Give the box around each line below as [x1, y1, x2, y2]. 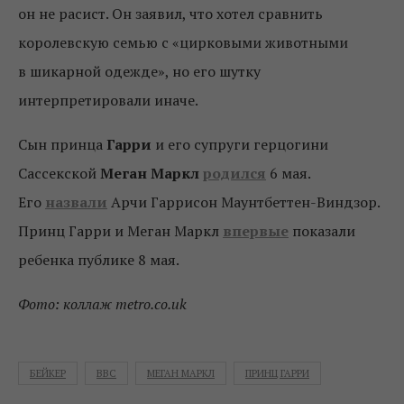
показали [289, 221, 355, 242]
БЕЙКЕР [30, 367, 66, 381]
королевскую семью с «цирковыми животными [18, 32, 348, 53]
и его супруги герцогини [151, 134, 328, 155]
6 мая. [266, 163, 310, 184]
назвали [45, 192, 107, 213]
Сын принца [18, 134, 106, 155]
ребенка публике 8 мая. [18, 250, 179, 271]
